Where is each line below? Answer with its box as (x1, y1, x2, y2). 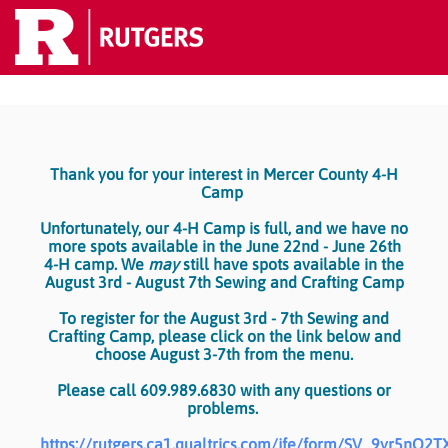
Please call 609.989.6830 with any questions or (57, 381, 391, 400)
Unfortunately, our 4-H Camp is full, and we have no (40, 219, 408, 238)
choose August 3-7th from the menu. (95, 345, 353, 364)
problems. (186, 399, 262, 418)
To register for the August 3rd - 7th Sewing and (59, 309, 389, 328)
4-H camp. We (44, 255, 148, 274)
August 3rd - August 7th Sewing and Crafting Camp (44, 273, 404, 292)
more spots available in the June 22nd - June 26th (47, 237, 401, 256)
